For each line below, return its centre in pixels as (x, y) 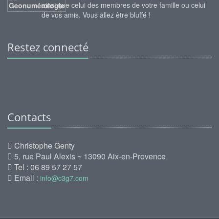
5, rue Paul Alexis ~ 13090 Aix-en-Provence (89, 156)
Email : (26, 178)
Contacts (29, 117)
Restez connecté (48, 47)
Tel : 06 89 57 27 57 (47, 167)
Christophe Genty (44, 145)
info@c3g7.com (64, 178)
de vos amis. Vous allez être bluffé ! (96, 15)
